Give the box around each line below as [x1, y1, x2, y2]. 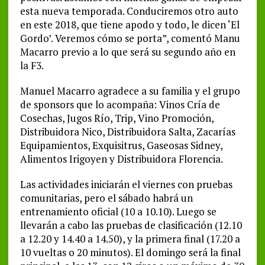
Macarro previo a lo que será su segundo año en [20, 44, 235, 59]
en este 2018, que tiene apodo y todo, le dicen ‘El [20, 17, 240, 31]
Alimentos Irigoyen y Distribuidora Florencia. [20, 151, 223, 166]
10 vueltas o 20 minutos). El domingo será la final [20, 245, 241, 259]
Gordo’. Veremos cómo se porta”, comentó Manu [20, 31, 240, 45]
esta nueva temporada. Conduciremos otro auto [20, 4, 238, 18]
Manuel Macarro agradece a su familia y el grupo [20, 83, 240, 98]
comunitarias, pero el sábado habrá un [20, 190, 193, 205]
